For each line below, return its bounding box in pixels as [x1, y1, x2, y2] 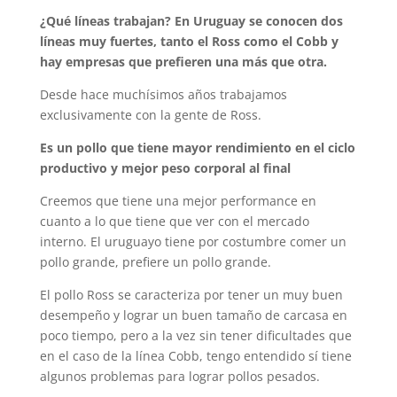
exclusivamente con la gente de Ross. [39, 106, 261, 124]
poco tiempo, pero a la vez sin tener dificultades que [39, 327, 352, 345]
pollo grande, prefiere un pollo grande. [39, 253, 271, 271]
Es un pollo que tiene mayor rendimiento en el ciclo [39, 139, 355, 157]
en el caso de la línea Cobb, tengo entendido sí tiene [39, 347, 352, 365]
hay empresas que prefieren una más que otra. [39, 53, 327, 71]
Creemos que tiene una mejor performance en [39, 192, 316, 210]
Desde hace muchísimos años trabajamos [39, 86, 287, 104]
